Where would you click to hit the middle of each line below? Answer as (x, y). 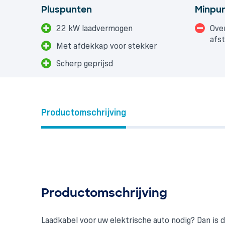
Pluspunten (67, 9)
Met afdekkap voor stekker (106, 46)
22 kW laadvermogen (94, 28)
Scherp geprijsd (85, 63)
